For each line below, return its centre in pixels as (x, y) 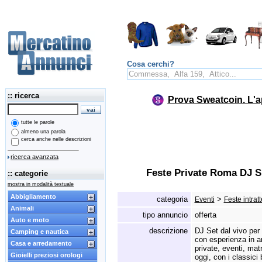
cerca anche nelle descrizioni (56, 139)
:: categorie (28, 173)
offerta (205, 215)
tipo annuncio (165, 215)
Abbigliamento (33, 196)
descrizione (168, 231)
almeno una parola (43, 132)
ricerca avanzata (35, 157)
